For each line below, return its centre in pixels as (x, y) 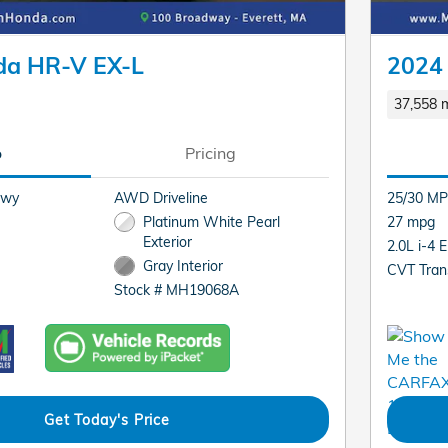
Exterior (167, 241)
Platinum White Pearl (211, 221)
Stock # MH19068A (177, 290)
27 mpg (411, 221)
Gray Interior (182, 265)
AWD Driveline (161, 197)
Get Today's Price (107, 419)
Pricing (210, 153)
